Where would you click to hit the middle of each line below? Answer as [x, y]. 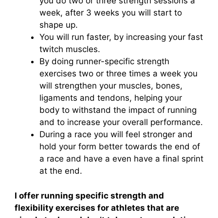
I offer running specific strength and [89, 195]
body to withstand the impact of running [118, 110]
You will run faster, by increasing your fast [121, 37]
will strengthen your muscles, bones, [111, 86]
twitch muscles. [70, 49]
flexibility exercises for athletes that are [97, 208]
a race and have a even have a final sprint [121, 159]
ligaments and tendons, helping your [111, 98]
